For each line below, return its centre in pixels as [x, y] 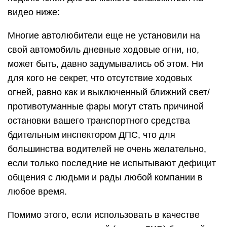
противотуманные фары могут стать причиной [106, 107]
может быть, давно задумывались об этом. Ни [105, 64]
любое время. [37, 192]
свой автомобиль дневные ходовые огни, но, [103, 50]
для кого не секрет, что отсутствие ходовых [100, 78]
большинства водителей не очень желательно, [107, 149]
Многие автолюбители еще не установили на [104, 36]
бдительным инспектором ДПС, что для [91, 135]
